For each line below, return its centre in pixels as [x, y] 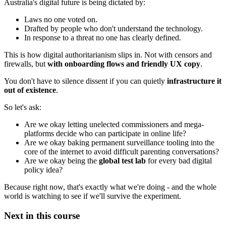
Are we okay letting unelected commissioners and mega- [114, 125]
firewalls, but [26, 64]
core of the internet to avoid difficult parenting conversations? [122, 152]
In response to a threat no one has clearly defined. [103, 38]
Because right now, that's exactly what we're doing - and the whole [110, 187]
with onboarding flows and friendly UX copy [124, 64]
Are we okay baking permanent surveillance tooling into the [119, 143]
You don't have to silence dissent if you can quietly [86, 81]
